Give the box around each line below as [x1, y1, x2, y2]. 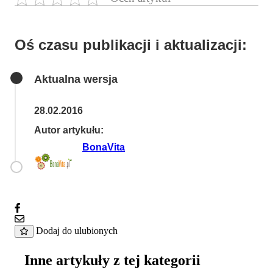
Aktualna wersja [34, 73, 118, 85]
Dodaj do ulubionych [36, 225, 118, 236]
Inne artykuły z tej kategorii [24, 252, 200, 268]
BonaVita [82, 141, 125, 152]
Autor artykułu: [34, 124, 104, 135]
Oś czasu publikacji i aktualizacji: [15, 36, 247, 53]
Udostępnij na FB [23, 202, 91, 213]
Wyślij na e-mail [27, 213, 89, 224]
